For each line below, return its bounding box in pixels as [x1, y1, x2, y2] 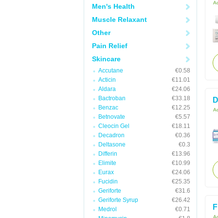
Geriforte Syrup [98, 197, 138, 203]
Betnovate [98, 113, 125, 120]
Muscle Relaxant [92, 16, 147, 23]
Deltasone [98, 141, 126, 148]
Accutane [98, 67, 123, 74]
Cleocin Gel [98, 123, 129, 129]
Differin [98, 150, 117, 157]
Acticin [98, 76, 116, 83]
